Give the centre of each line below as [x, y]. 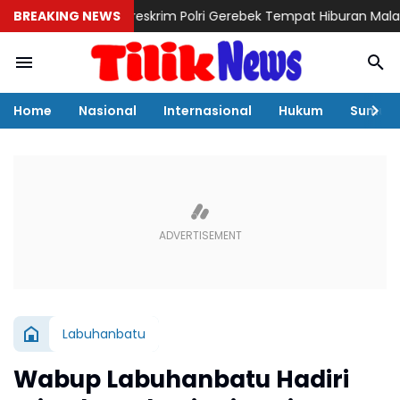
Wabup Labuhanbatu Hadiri [181, 379]
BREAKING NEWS [67, 16]
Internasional [208, 110]
